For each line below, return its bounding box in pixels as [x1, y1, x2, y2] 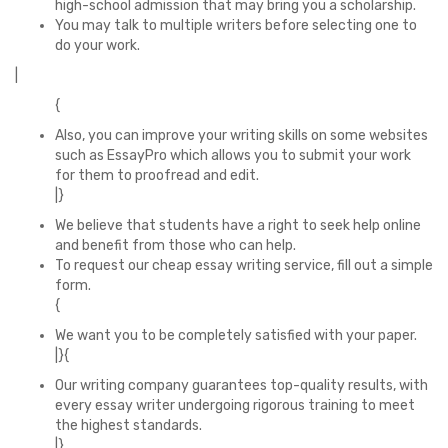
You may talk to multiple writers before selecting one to [55, 17, 417, 34]
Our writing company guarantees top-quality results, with [55, 377, 428, 394]
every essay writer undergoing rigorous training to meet [55, 397, 415, 414]
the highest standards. [55, 417, 202, 434]
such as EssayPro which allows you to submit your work [55, 147, 411, 164]
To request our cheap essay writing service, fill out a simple [55, 257, 433, 274]
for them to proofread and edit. [55, 167, 259, 184]
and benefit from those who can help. [55, 237, 296, 254]
